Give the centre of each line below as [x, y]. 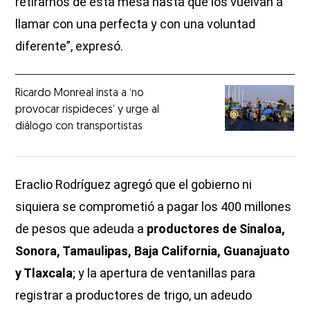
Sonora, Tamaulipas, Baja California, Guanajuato [153, 250]
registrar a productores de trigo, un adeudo [134, 295]
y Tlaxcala [44, 273]
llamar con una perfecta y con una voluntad [136, 24]
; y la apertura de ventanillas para [164, 273]
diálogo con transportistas [79, 126]
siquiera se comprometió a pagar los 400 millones [154, 206]
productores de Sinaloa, [216, 228]
